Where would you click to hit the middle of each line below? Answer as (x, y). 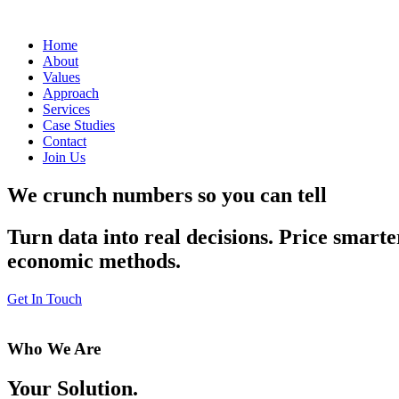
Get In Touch (45, 298)
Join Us (64, 157)
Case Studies (79, 125)
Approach (71, 93)
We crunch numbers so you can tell (167, 195)
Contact (65, 141)
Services (66, 109)
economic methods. (94, 261)
